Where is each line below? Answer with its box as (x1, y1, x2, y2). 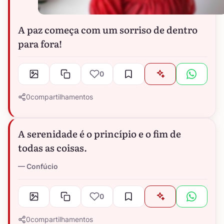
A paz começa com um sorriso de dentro (18, 22, 197, 37)
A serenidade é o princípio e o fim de (18, 126, 181, 141)
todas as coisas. (18, 140, 87, 155)
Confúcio (26, 162, 58, 171)
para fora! (18, 36, 62, 51)
